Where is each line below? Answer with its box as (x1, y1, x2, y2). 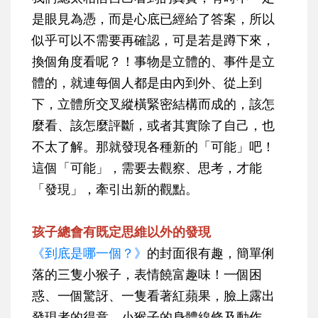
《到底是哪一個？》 (32, 244, 147, 262)
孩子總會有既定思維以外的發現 (32, 223, 211, 241)
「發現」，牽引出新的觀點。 (32, 180, 198, 198)
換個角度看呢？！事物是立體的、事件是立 (32, 53, 275, 70)
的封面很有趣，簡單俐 (147, 244, 275, 262)
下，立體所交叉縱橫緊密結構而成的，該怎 (32, 95, 275, 113)
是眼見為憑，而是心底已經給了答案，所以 (32, 10, 275, 28)
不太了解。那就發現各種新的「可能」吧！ (32, 138, 275, 155)
